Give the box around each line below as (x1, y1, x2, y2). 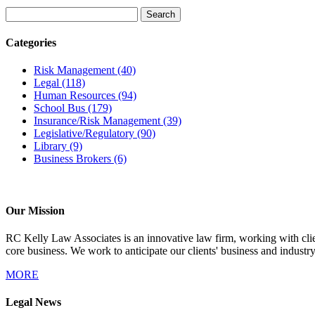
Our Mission (6, 204, 65, 217)
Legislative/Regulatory (34, 127, 137, 140)
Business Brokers (34, 153, 114, 165)
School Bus (34, 102, 88, 115)
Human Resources (34, 89, 118, 102)
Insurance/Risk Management (34, 115, 163, 127)
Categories (6, 37, 56, 49)
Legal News (6, 296, 61, 309)
